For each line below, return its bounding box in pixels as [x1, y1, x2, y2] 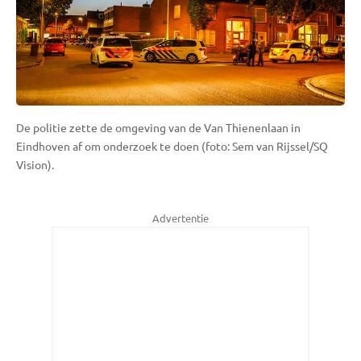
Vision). [16, 156, 54, 172]
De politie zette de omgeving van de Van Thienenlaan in [16, 119, 301, 135]
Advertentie [152, 210, 209, 225]
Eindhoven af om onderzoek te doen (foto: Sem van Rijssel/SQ [16, 138, 328, 153]
